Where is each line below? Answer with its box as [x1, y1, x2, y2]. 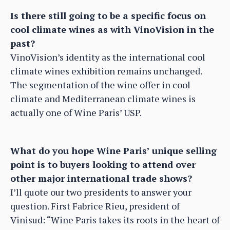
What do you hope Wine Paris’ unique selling [10, 144, 217, 157]
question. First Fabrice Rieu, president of [10, 199, 180, 212]
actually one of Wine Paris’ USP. [10, 106, 142, 119]
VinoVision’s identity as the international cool [10, 50, 205, 63]
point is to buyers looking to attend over [10, 158, 196, 170]
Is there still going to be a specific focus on [10, 9, 206, 22]
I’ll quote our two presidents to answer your [10, 185, 191, 198]
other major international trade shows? [10, 171, 195, 184]
